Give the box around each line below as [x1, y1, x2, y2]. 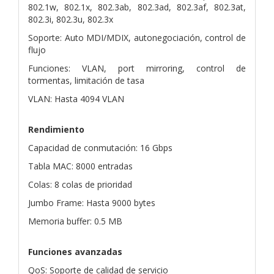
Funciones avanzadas [28, 245, 122, 257]
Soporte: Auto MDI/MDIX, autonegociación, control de [28, 31, 246, 43]
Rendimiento [28, 123, 84, 135]
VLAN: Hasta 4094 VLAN [28, 92, 124, 105]
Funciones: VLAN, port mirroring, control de [28, 62, 246, 74]
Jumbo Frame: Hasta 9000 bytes [28, 196, 155, 209]
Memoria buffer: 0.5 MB [28, 215, 122, 227]
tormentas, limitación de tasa [28, 74, 144, 86]
